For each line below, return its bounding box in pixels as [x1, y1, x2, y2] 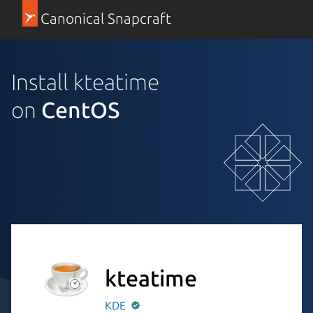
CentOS [41, 96, 120, 122]
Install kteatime [11, 68, 159, 94]
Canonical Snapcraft [40, 10, 171, 27]
